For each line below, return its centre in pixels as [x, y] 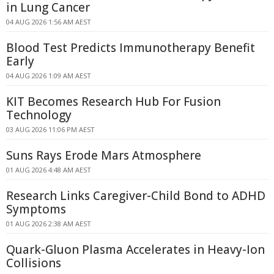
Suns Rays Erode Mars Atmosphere [104, 155]
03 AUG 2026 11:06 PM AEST [50, 129]
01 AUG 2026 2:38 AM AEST [49, 224]
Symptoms [36, 209]
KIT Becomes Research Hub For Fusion [113, 102]
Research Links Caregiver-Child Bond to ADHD [136, 196]
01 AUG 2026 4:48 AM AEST [49, 170]
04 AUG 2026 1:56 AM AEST [49, 22]
